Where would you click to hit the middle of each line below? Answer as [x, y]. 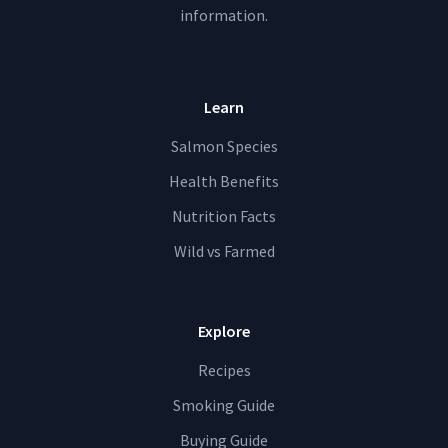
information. [224, 15]
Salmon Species [224, 146]
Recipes [224, 370]
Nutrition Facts [224, 216]
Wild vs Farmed [224, 251]
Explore [224, 331]
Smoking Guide [224, 405]
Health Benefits [224, 181]
